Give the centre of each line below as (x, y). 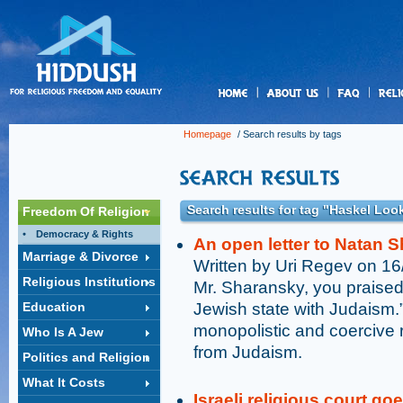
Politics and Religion (86, 357)
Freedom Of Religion (86, 211)
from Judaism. (248, 352)
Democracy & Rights (85, 234)
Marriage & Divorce (81, 256)
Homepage (207, 134)
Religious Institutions (89, 282)
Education (54, 307)
